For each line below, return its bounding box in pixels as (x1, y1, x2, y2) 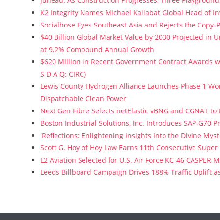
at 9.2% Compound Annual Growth (40, 45, 154, 54)
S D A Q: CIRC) (40, 69, 86, 79)
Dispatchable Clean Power (40, 94, 126, 103)
